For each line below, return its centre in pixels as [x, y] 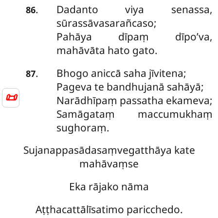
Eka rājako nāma [109, 187]
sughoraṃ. [83, 127]
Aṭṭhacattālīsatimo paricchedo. [109, 209]
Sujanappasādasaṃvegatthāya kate [109, 150]
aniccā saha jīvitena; [138, 73]
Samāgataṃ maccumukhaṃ [134, 114]
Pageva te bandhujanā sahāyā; [130, 86]
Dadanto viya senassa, [134, 9]
